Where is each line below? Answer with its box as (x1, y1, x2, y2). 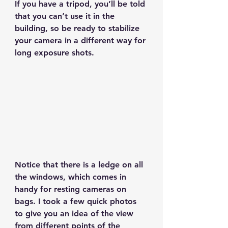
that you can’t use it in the (15, 11, 117, 21)
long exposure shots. (15, 47, 94, 58)
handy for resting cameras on (15, 184, 129, 194)
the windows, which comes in (15, 172, 129, 182)
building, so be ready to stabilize (15, 23, 142, 33)
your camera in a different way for (15, 35, 148, 45)
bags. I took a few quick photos (15, 196, 139, 207)
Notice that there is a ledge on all (15, 160, 146, 170)
